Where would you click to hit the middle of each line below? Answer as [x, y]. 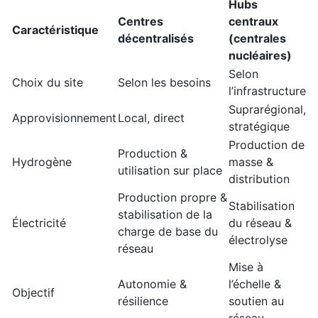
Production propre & [172, 198]
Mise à [246, 267]
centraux [253, 22]
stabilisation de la [165, 215]
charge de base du [168, 232]
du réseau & [260, 223]
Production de [267, 145]
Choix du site [48, 83]
